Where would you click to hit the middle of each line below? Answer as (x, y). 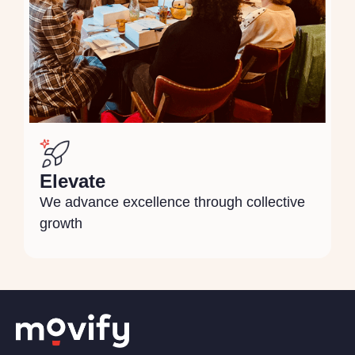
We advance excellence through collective (172, 202)
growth (61, 223)
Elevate (73, 181)
